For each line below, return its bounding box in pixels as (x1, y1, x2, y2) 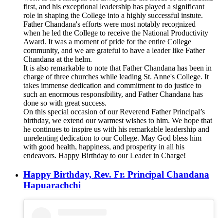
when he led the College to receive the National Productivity (23, 28, 208, 37)
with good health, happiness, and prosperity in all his (23, 142, 184, 151)
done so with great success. (23, 98, 107, 107)
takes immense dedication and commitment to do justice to (23, 81, 201, 90)
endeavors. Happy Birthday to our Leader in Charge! (23, 151, 186, 160)
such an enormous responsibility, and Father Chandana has (23, 90, 203, 98)
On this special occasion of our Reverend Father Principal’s (23, 107, 205, 116)
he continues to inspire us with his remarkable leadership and (23, 125, 209, 133)
